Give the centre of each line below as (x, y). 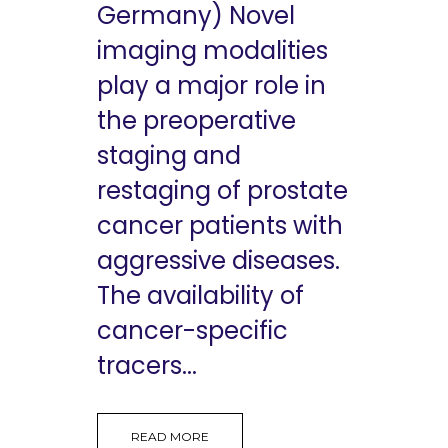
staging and (169, 155)
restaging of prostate (222, 190)
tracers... (147, 365)
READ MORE (170, 436)
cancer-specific (192, 330)
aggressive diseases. (218, 260)
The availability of (200, 295)
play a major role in (211, 85)
